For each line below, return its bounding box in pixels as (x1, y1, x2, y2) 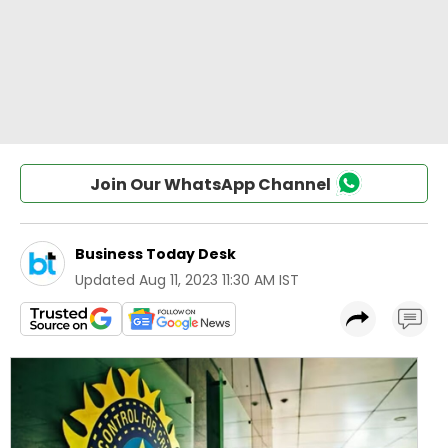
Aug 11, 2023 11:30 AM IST (139, 270, 299, 290)
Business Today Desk (75, 244, 236, 264)
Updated (75, 270, 135, 290)
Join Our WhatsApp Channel (89, 173, 331, 196)
